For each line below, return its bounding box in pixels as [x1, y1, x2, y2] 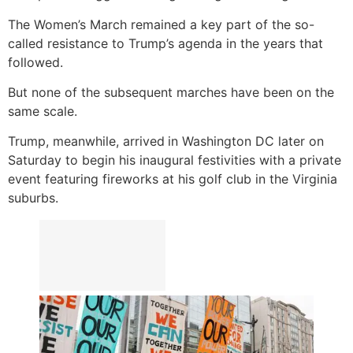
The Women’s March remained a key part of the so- [8, 16, 314, 32]
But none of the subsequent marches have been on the [8, 84, 334, 101]
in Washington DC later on [168, 133, 324, 150]
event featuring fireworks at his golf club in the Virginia [8, 171, 337, 188]
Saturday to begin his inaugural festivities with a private [8, 152, 341, 169]
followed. [8, 54, 63, 70]
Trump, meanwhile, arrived [8, 133, 165, 150]
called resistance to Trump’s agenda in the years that [8, 35, 323, 51]
